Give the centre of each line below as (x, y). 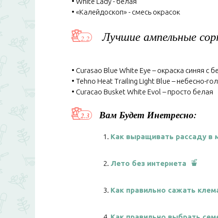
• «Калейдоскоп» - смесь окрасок (126, 12)
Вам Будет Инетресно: (148, 115)
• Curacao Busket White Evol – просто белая (142, 92)
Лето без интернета (148, 163)
